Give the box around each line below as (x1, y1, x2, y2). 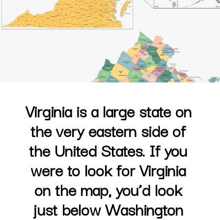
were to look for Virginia (30, 157, 186, 182)
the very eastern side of (30, 118, 186, 143)
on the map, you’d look (34, 177, 182, 202)
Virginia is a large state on (26, 98, 192, 123)
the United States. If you (29, 137, 188, 163)
